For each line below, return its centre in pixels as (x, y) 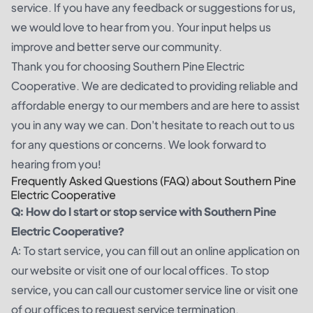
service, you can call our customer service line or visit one (155, 289)
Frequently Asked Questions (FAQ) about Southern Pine (154, 180)
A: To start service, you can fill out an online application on (155, 250)
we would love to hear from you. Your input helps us (141, 27)
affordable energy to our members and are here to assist (155, 105)
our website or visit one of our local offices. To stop (140, 270)
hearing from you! (56, 163)
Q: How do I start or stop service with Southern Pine (144, 211)
